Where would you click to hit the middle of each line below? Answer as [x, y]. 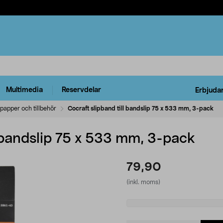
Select [139, 204]
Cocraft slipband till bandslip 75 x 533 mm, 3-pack [141, 108]
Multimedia [24, 90]
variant [140, 215]
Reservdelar [81, 90]
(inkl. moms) [143, 182]
